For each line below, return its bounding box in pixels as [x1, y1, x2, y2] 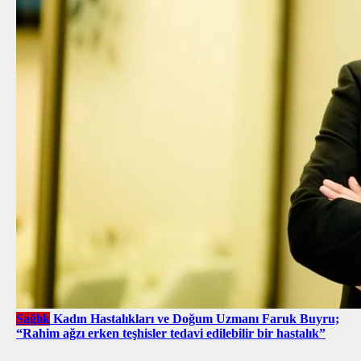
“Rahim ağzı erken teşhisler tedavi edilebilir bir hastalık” [16, 326, 326, 340]
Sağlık [16, 311, 50, 326]
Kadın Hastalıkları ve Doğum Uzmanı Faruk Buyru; [53, 311, 339, 326]
